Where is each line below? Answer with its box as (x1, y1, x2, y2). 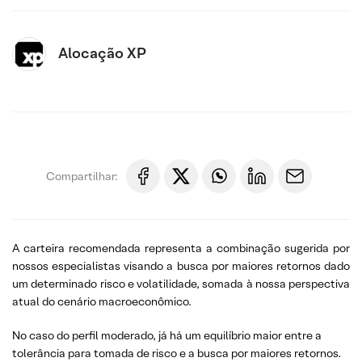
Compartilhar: (46, 168, 118, 183)
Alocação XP (58, 44, 146, 62)
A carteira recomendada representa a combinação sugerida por (12, 241, 350, 255)
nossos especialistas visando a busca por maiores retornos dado (12, 259, 350, 273)
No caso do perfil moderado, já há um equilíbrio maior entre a (12, 328, 322, 343)
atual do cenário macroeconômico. (12, 294, 192, 309)
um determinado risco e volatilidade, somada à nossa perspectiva (12, 276, 350, 291)
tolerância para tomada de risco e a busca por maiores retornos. (12, 346, 341, 360)
